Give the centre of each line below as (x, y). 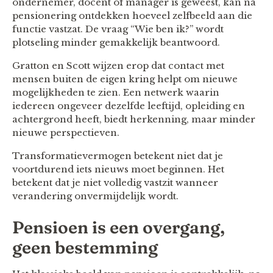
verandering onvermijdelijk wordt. (95, 196)
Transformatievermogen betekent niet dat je (118, 155)
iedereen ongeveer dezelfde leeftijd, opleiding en (129, 105)
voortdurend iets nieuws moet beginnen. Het (118, 169)
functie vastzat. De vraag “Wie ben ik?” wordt (118, 29)
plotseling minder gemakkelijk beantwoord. (116, 42)
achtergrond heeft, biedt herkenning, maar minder (134, 119)
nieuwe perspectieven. (66, 132)
